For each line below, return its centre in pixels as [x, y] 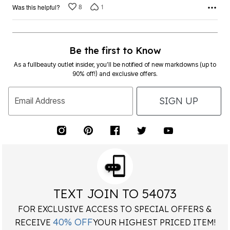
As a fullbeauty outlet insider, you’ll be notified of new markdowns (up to [115, 64]
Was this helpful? [36, 7]
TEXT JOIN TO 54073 [115, 193]
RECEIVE [34, 222]
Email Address [40, 101]
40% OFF [73, 222]
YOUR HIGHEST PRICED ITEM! [154, 222]
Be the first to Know [115, 50]
